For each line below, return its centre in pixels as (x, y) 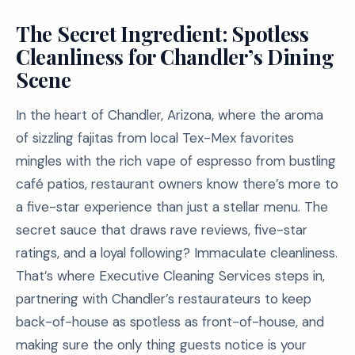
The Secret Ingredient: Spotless (162, 34)
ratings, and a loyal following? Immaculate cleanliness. (177, 253)
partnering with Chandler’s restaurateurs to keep (164, 299)
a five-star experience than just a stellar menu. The (172, 207)
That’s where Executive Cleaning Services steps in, (170, 276)
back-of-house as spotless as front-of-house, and (170, 322)
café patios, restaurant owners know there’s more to (177, 184)
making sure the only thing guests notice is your (161, 345)
